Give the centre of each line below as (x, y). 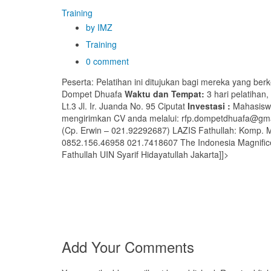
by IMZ (99, 27)
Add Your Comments (128, 247)
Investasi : (209, 106)
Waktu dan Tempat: (165, 94)
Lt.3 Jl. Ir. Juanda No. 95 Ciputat (125, 106)
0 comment (107, 61)
